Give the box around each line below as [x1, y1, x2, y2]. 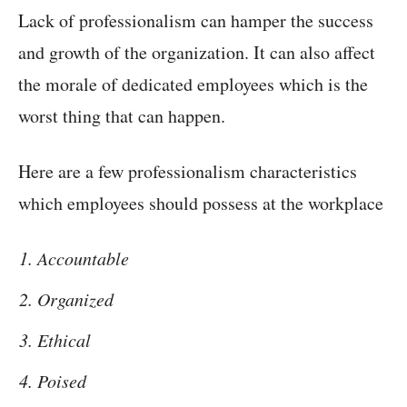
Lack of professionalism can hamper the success [18, 8, 373, 34]
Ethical [37, 328, 91, 352]
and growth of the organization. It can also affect [18, 40, 375, 65]
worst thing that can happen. [18, 104, 225, 129]
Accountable [37, 246, 129, 271]
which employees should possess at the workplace [18, 191, 383, 216]
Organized [37, 287, 114, 312]
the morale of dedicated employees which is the [18, 72, 368, 97]
